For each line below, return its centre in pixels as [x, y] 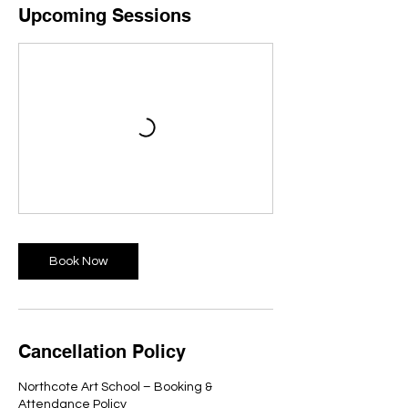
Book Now [78, 261]
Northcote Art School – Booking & [115, 387]
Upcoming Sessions [105, 15]
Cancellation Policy [102, 352]
